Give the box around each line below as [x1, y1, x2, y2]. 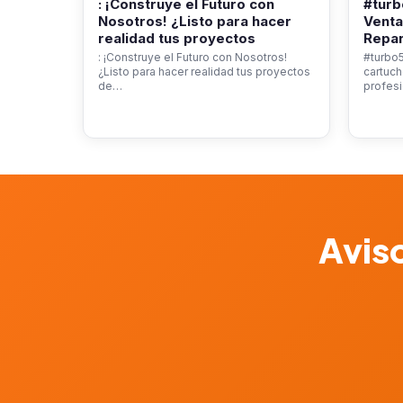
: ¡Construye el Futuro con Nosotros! [98, 50, 287, 64]
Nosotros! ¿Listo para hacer [98, 13, 291, 30]
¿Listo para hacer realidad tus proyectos [98, 65, 310, 78]
